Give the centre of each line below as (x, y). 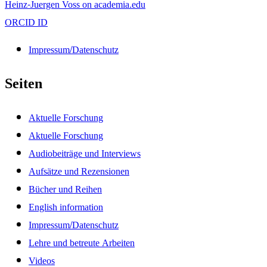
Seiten (24, 84)
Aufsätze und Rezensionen (79, 171)
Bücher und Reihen (65, 189)
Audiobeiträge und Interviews (85, 153)
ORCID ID (26, 23)
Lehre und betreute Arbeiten (82, 243)
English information (66, 207)
